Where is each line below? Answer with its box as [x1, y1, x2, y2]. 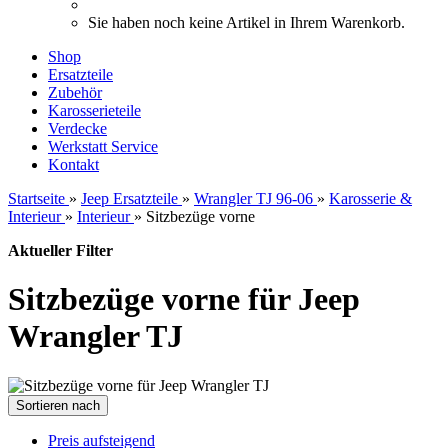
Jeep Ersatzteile [81, 190, 178, 207]
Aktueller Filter [8, 242, 113, 259]
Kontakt [48, 156, 99, 173]
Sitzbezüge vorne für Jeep [8, 281, 360, 318]
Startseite [8, 190, 65, 207]
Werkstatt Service [48, 138, 158, 155]
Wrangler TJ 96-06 [194, 190, 313, 207]
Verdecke [48, 120, 107, 137]
